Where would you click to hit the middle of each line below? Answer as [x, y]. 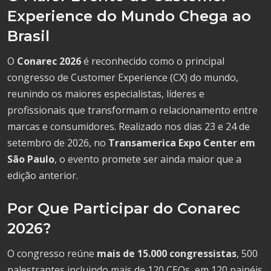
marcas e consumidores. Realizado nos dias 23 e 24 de [129, 126]
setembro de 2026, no [58, 142]
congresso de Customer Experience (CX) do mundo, [123, 77]
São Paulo [31, 159]
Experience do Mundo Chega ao [129, 16]
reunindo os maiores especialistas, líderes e [106, 93]
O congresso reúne [52, 253]
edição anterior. [43, 175]
